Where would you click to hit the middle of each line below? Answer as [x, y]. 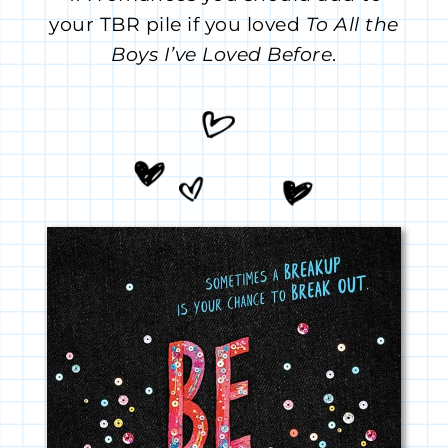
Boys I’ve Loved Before [222, 55]
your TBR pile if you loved [177, 25]
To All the [352, 25]
